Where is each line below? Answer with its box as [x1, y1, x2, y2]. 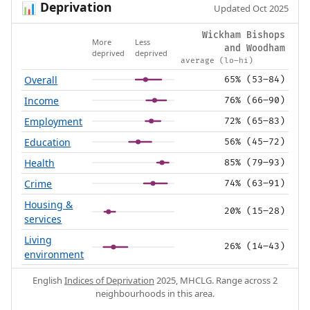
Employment [24, 115, 83, 129]
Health [24, 156, 55, 170]
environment [24, 248, 84, 262]
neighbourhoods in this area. [95, 287, 215, 300]
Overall [24, 73, 58, 87]
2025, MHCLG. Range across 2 [154, 274, 277, 287]
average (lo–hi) [181, 56, 254, 66]
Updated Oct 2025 [214, 2, 289, 15]
